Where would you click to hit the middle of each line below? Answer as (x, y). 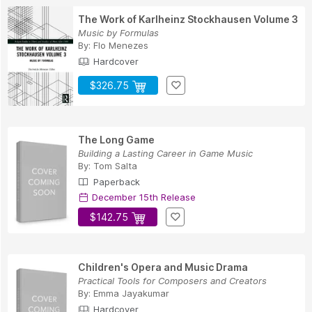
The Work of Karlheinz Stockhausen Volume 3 (188, 19)
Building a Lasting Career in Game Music (165, 154)
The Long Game (116, 140)
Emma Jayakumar (131, 294)
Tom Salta (115, 166)
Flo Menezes (121, 45)
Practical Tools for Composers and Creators (172, 281)
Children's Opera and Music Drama (163, 267)
